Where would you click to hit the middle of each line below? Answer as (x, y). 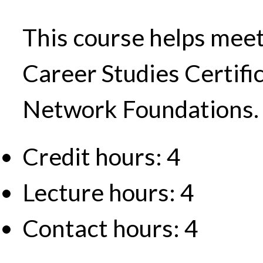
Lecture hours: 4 (108, 192)
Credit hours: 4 (102, 156)
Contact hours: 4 (110, 228)
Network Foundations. (141, 109)
